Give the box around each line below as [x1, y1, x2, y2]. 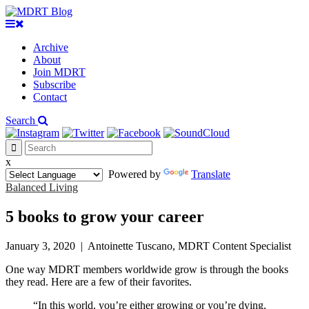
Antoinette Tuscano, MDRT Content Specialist [88, 239, 291, 252]
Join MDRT [33, 66, 86, 78]
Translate [191, 168, 230, 180]
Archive [33, 41, 68, 53]
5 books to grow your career [6, 207, 204, 226]
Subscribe [33, 79, 76, 90]
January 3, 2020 [6, 239, 75, 252]
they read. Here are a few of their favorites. [6, 275, 192, 288]
